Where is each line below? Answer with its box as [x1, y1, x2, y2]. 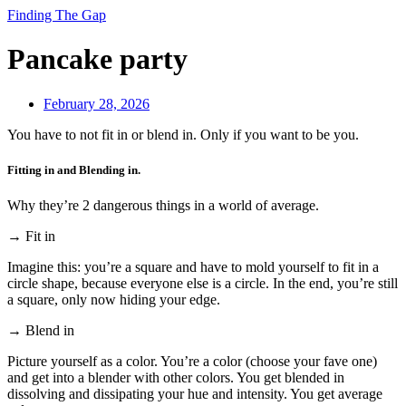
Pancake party [7, 43, 188, 76]
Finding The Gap [7, 7, 106, 23]
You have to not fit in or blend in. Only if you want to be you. [7, 126, 359, 142]
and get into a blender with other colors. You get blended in [7, 370, 344, 386]
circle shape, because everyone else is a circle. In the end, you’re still [7, 275, 398, 292]
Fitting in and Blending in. [7, 163, 140, 178]
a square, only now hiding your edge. [7, 292, 220, 308]
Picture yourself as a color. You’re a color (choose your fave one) [7, 353, 377, 370]
